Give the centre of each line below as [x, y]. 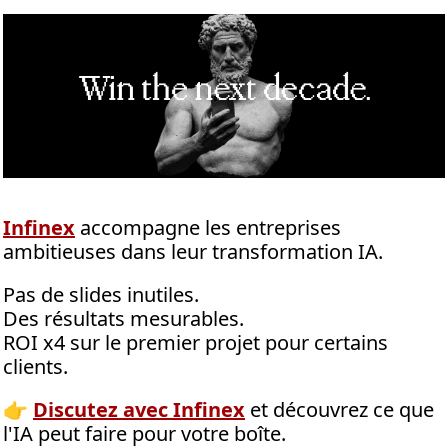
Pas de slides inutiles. [103, 295]
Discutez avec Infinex [139, 410]
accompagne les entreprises [208, 228]
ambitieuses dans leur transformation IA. [195, 252]
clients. [35, 367]
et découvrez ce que [339, 410]
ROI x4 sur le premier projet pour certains [195, 343]
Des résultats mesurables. [126, 319]
